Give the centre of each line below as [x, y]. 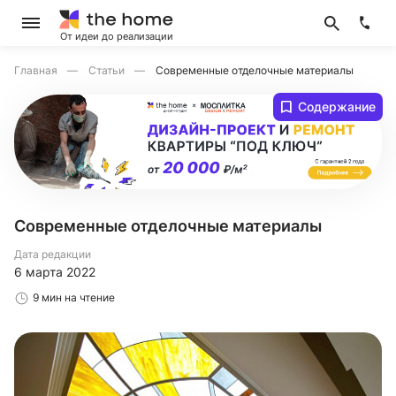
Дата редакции [53, 255]
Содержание [337, 107]
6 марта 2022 [55, 272]
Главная [37, 70]
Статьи [108, 70]
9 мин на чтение [74, 298]
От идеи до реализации [117, 36]
